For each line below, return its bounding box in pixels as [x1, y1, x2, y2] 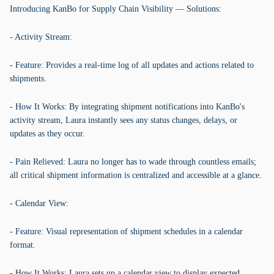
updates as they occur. [10, 129, 85, 138]
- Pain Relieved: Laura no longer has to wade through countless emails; [10, 157, 256, 166]
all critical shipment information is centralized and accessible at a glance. [10, 171, 262, 180]
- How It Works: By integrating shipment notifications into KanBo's [10, 102, 245, 111]
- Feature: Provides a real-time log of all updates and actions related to [10, 61, 254, 70]
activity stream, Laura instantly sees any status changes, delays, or [10, 116, 237, 125]
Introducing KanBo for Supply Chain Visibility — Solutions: [10, 4, 221, 13]
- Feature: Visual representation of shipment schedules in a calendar [10, 227, 243, 236]
